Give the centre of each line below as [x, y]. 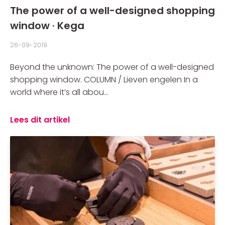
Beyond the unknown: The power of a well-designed [112, 67]
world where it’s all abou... [59, 92]
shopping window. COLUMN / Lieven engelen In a [104, 80]
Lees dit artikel [40, 120]
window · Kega [47, 26]
